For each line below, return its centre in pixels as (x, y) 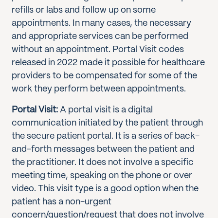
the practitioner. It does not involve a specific (103, 163)
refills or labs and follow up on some (84, 10)
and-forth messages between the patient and (103, 149)
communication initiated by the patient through (107, 123)
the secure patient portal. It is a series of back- (106, 136)
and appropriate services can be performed (100, 36)
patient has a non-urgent (62, 202)
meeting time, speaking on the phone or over (102, 176)
